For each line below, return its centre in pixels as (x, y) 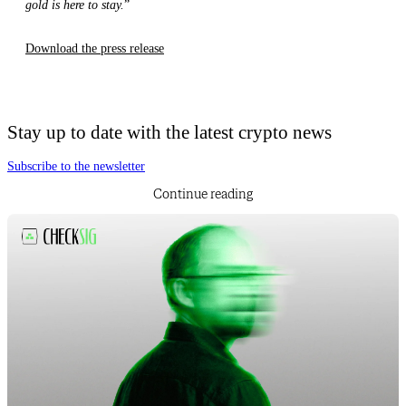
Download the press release (95, 49)
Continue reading (203, 195)
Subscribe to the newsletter (76, 167)
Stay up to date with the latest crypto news (169, 132)
